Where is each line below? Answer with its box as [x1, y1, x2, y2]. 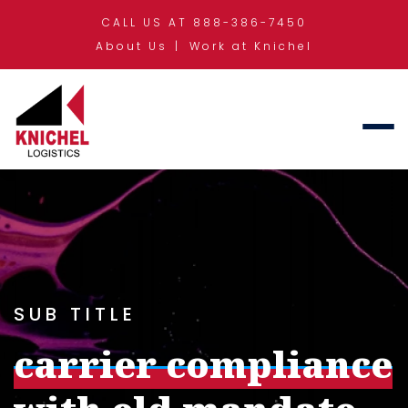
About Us [96, 38, 168, 54]
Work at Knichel [189, 38, 312, 54]
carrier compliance [14, 339, 393, 390]
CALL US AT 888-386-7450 [101, 15, 307, 30]
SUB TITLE [14, 301, 137, 328]
